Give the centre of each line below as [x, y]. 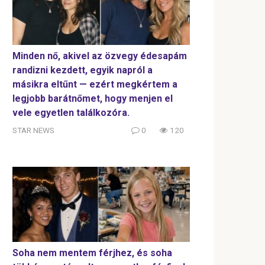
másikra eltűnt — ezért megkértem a [95, 84]
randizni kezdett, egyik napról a [83, 70]
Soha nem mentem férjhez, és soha [92, 253]
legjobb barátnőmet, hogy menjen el [93, 98]
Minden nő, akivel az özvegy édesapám [100, 56]
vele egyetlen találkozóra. [71, 112]
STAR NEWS [33, 130]
